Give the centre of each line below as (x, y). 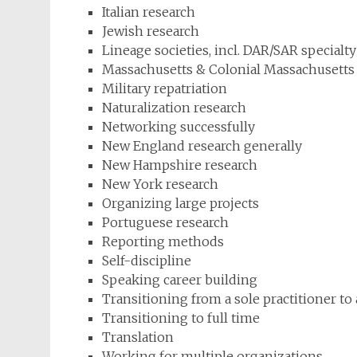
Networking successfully (178, 127)
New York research (160, 184)
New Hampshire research (180, 165)
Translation (138, 337)
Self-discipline (147, 261)
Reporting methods (163, 241)
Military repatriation (165, 88)
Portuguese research (165, 222)
